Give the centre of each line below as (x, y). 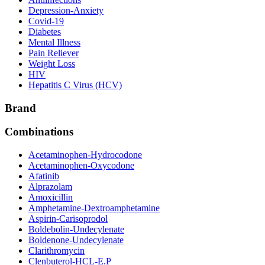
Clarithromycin (56, 251)
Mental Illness (54, 42)
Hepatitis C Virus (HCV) (75, 85)
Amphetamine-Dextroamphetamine (94, 208)
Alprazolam (50, 187)
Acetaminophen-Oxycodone (81, 166)
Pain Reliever (54, 53)
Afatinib (44, 176)
